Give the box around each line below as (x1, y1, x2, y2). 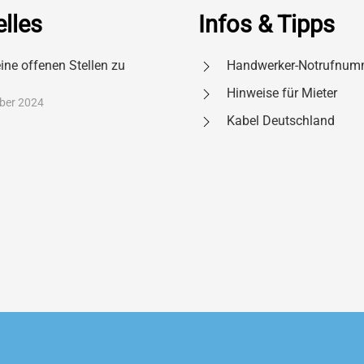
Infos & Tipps (198, 11, 335, 39)
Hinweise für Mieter (227, 85, 337, 102)
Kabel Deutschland (227, 113, 335, 129)
